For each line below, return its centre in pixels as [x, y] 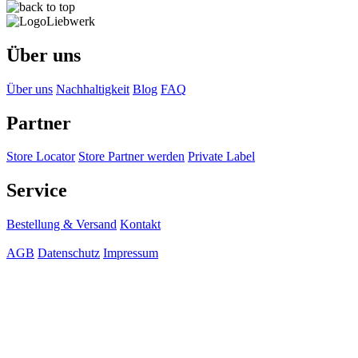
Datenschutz [69, 253]
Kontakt [140, 225]
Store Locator [41, 157]
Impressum [131, 253]
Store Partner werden [131, 157]
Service [37, 191]
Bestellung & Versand [62, 225]
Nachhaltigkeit [93, 89]
